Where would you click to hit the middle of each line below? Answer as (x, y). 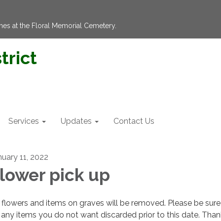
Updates (76, 121)
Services (24, 121)
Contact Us (134, 121)
